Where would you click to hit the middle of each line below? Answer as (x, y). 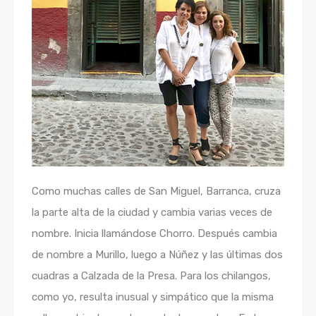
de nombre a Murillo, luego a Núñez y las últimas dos (157, 254)
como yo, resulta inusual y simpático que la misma (153, 297)
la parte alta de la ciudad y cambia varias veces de (152, 212)
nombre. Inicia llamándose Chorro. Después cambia (154, 233)
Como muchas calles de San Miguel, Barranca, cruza (156, 191)
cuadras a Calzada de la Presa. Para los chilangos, (151, 275)
